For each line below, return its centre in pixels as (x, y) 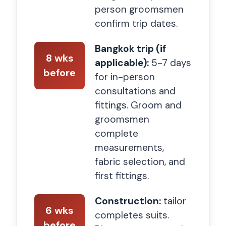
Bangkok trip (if (130, 48)
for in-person (125, 77)
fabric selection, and (140, 161)
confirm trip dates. (136, 23)
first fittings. (122, 176)
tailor (174, 201)
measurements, (129, 147)
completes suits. (132, 215)
